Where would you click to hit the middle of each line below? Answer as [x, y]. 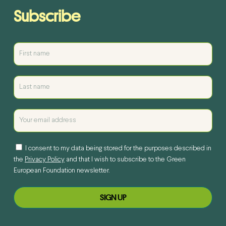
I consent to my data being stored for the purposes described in [117, 149]
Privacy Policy [44, 160]
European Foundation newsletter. [62, 171]
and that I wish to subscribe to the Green [125, 160]
